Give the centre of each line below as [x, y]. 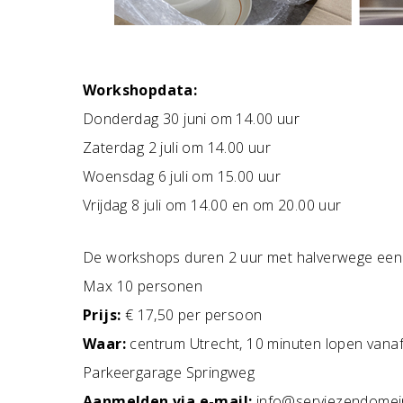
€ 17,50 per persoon [192, 315]
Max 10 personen [143, 286]
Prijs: [102, 315]
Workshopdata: [140, 90]
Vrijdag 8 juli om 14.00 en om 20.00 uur [212, 205]
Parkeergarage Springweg [169, 372]
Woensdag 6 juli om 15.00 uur [182, 176]
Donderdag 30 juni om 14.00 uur [191, 119]
